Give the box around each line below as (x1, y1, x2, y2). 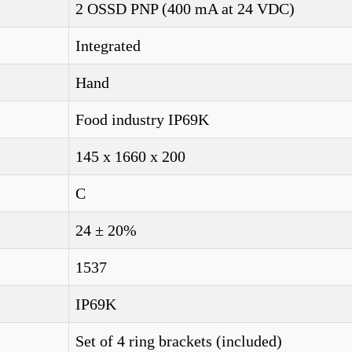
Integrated (75, 37, 141, 54)
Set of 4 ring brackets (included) (75, 332, 282, 350)
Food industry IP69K (75, 111, 209, 128)
